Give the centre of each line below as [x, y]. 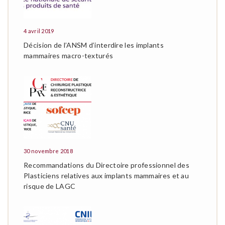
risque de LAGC [50, 186]
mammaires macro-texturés [69, 55]
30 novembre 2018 [48, 151]
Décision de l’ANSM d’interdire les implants [94, 45]
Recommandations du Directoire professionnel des [107, 165]
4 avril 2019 [39, 31]
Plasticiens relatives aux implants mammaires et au [106, 176]
